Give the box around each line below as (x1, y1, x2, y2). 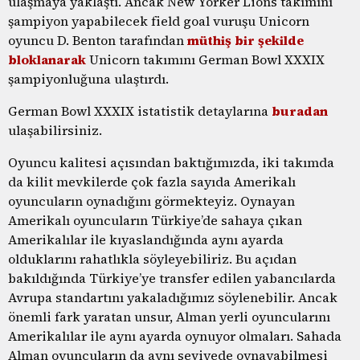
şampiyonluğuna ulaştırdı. (8, 69, 169, 88)
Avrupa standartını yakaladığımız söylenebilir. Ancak (8, 288, 337, 306)
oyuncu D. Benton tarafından (8, 31, 187, 49)
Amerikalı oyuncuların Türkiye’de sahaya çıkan (8, 211, 302, 229)
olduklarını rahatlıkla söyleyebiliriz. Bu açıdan (8, 249, 297, 268)
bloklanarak (8, 50, 86, 68)
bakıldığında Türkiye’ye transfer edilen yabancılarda (8, 268, 336, 287)
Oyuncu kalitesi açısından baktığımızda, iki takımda (8, 153, 334, 171)
